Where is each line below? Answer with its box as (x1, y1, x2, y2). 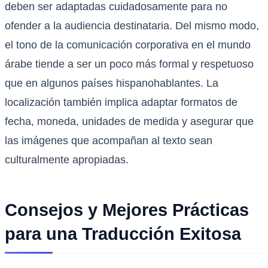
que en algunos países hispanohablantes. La (5, 77, 218, 90)
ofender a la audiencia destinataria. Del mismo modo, (5, 20, 259, 32)
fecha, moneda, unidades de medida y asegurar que (5, 115, 254, 128)
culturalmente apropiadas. (5, 154, 129, 166)
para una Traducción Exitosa (5, 224, 241, 244)
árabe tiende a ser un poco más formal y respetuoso (5, 58, 254, 71)
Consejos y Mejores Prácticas (5, 200, 249, 220)
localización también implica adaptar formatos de (5, 96, 237, 109)
